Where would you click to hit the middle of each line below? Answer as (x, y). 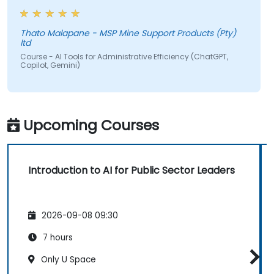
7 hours (57, 237)
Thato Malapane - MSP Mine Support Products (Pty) (33, 33)
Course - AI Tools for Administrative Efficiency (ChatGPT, (124, 57)
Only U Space (67, 259)
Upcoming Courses (91, 125)
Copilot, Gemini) (50, 65)
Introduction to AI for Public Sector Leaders (131, 171)
